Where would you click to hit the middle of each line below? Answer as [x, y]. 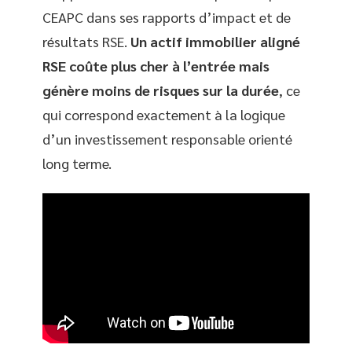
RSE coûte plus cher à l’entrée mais [156, 66]
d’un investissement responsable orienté [167, 139]
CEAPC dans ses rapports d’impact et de [167, 17]
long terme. [77, 163]
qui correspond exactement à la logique [164, 115]
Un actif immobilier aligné [215, 42]
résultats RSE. [86, 42]
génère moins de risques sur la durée [161, 90]
